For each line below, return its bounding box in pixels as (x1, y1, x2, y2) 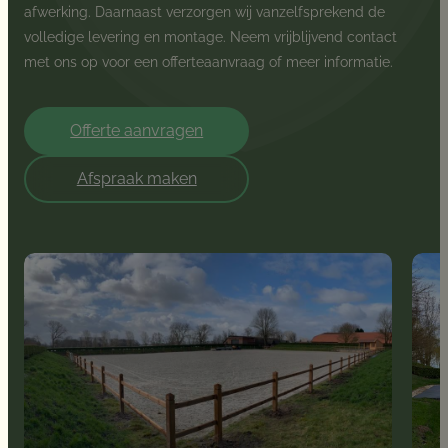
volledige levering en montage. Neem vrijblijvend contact (24, 29, 398, 46)
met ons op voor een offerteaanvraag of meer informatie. (24, 54, 394, 71)
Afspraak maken (76, 169, 197, 189)
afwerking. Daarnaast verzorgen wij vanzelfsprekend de (24, 4, 386, 21)
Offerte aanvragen (70, 121, 204, 141)
